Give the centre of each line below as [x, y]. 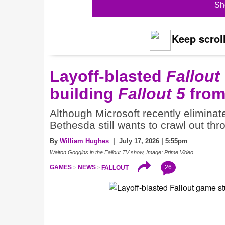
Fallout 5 [152, 94]
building [84, 94]
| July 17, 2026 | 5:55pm [148, 141]
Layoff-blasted [108, 77]
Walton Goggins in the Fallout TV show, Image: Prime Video [122, 152]
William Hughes [84, 141]
